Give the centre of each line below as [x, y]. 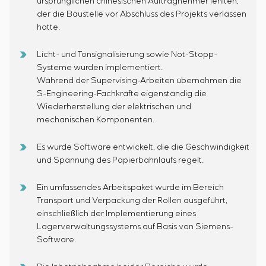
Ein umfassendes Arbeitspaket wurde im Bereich [130, 188]
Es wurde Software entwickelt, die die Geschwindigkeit [143, 147]
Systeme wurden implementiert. [100, 68]
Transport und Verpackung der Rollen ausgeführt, [132, 201]
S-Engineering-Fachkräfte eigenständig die [122, 94]
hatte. [48, 27]
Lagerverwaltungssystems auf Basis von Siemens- [135, 227]
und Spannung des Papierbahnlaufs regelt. [120, 160]
